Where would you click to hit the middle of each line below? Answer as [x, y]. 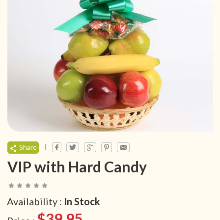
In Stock [82, 202]
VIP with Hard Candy [77, 167]
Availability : [35, 202]
